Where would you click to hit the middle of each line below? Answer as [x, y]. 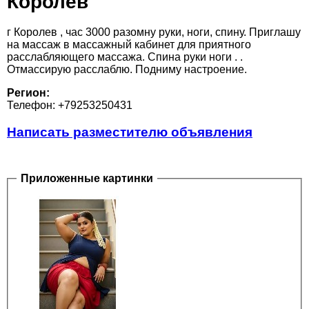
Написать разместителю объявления [130, 132]
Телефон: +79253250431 [70, 106]
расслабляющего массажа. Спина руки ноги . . [125, 57]
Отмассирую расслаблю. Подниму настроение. [127, 70]
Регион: [28, 93]
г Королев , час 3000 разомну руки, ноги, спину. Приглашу [154, 32]
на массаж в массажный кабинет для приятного [129, 45]
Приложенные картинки [87, 179]
